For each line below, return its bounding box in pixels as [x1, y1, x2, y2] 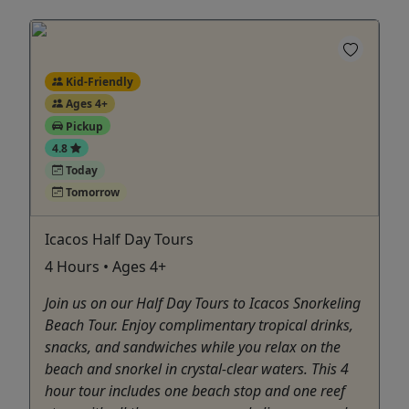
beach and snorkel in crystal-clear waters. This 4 [45, 358, 349, 379]
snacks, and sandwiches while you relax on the [45, 336, 341, 357]
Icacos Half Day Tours [45, 228, 194, 249]
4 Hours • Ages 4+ [45, 256, 166, 277]
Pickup [62, 118, 103, 133]
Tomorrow [62, 184, 120, 200]
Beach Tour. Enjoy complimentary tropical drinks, [45, 314, 353, 335]
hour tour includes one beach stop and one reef [45, 380, 345, 401]
